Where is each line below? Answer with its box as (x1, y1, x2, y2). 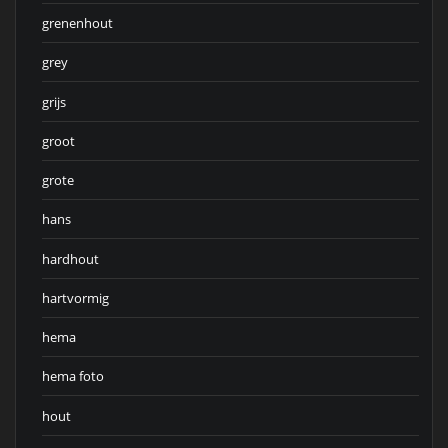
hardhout (42, 249, 99, 268)
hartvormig (42, 288, 109, 307)
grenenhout (42, 14, 113, 33)
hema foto (42, 367, 104, 386)
